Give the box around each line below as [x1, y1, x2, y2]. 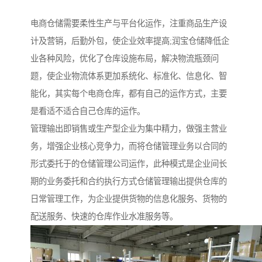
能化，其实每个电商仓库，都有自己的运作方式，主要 [30, 89, 227, 99]
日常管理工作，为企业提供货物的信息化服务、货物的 [30, 194, 227, 204]
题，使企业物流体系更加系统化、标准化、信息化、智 [30, 71, 227, 81]
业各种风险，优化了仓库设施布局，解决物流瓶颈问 [30, 54, 219, 64]
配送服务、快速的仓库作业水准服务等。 [30, 212, 178, 222]
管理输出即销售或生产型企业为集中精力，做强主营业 [30, 124, 227, 134]
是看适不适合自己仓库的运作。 [30, 106, 145, 116]
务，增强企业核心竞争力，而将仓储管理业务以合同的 [30, 142, 227, 151]
